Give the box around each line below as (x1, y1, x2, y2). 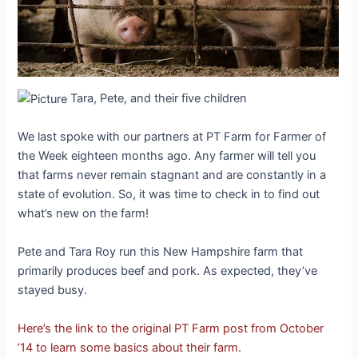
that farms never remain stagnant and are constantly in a (18, 168, 327, 183)
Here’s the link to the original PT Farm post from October (18, 321, 324, 336)
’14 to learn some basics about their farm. (18, 340, 242, 356)
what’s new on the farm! (18, 206, 156, 221)
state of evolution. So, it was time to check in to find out (18, 187, 320, 202)
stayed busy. (18, 283, 91, 298)
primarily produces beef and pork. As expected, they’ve (18, 264, 318, 279)
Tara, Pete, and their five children (67, 90, 251, 105)
